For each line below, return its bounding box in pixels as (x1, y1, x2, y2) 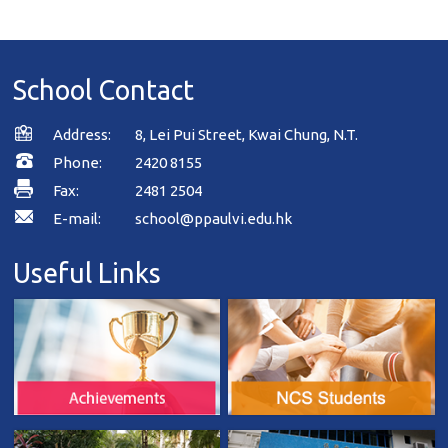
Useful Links (13, 258, 162, 288)
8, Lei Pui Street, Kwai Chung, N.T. (135, 126, 359, 143)
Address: (53, 126, 136, 143)
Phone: (53, 154, 103, 171)
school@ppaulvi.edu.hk (135, 210, 293, 227)
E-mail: (53, 210, 102, 227)
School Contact (13, 75, 195, 105)
